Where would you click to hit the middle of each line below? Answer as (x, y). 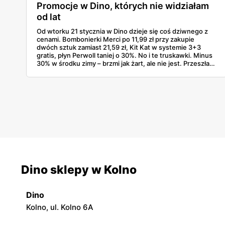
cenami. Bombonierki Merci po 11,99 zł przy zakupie (116, 39)
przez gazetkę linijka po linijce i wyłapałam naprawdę (117, 71)
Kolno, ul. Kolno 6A (60, 207)
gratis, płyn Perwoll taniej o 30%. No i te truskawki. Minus (125, 55)
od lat (49, 17)
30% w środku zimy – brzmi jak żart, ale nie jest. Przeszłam (126, 63)
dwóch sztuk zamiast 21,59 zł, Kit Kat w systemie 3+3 (119, 47)
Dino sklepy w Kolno (79, 170)
